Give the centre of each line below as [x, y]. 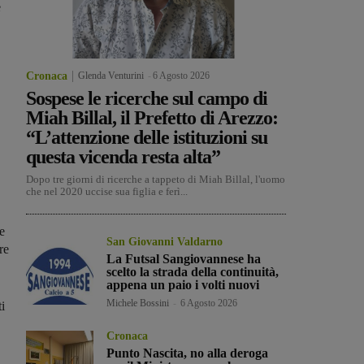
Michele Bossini [138, 303]
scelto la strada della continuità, [193, 272]
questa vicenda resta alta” [123, 157]
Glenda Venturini [111, 76]
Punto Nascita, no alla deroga [188, 353]
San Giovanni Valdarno [165, 242]
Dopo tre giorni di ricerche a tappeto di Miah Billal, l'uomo [156, 180]
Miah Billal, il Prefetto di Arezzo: [152, 118]
